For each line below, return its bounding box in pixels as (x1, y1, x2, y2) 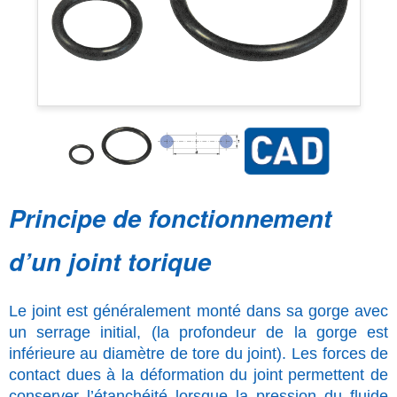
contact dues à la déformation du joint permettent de (8, 365, 389, 384)
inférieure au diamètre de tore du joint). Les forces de (8, 344, 389, 362)
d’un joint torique (8, 243, 211, 278)
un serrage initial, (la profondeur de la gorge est (8, 323, 389, 341)
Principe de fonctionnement (8, 199, 331, 235)
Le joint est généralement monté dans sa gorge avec (8, 301, 389, 320)
